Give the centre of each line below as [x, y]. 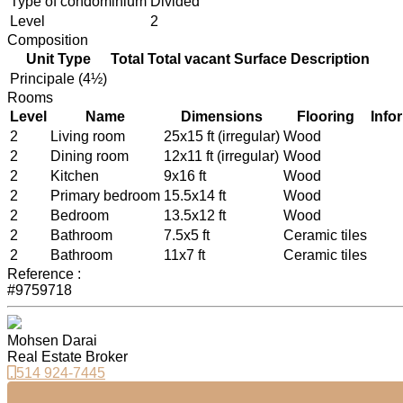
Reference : [44, 274]
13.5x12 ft [195, 216]
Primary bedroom [105, 196]
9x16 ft [185, 176]
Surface [260, 59]
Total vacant [189, 59]
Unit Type [58, 59]
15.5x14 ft [195, 196]
